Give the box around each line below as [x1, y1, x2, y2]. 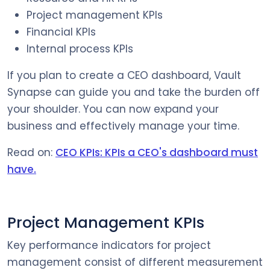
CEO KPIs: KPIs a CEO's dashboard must [55, 145, 258, 160]
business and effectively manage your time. [7, 118, 239, 133]
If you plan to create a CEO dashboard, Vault [7, 67, 241, 83]
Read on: [7, 145, 55, 160]
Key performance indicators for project [7, 237, 211, 253]
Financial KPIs [27, 24, 96, 39]
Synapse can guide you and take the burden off [7, 84, 260, 99]
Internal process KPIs [27, 41, 133, 56]
